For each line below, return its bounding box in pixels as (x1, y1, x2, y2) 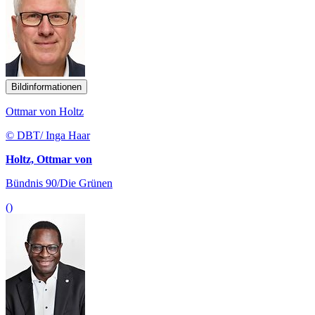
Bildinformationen (11, 81, 82, 92)
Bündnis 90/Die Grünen (6, 176, 112, 189)
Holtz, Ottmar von (6, 153, 92, 165)
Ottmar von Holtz (6, 105, 84, 117)
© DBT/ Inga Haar (6, 129, 90, 141)
